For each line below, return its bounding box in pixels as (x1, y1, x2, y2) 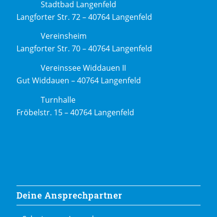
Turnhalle (40, 94, 76, 105)
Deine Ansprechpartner (16, 190, 123, 201)
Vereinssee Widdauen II (40, 62, 126, 73)
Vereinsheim (40, 31, 87, 42)
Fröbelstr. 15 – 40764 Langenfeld (16, 107, 134, 118)
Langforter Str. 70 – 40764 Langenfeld (16, 43, 152, 54)
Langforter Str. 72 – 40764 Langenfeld (16, 11, 152, 22)
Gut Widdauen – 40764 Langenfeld (16, 75, 141, 86)
